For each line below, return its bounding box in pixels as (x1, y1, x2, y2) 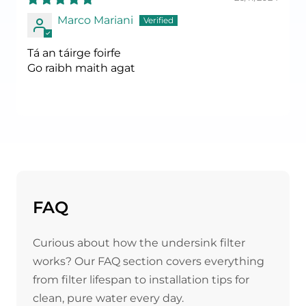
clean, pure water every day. (33, 292, 184, 305)
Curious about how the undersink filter (33, 236, 245, 249)
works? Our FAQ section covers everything (33, 255, 264, 268)
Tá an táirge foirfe (27, 46, 121, 59)
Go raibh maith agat (27, 61, 135, 74)
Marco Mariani (57, 13, 133, 27)
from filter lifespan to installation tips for (33, 273, 249, 286)
